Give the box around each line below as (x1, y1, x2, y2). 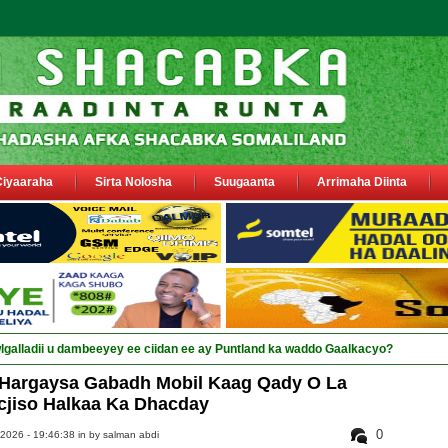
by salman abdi (89, 429, 159, 440)
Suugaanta (214, 175, 275, 189)
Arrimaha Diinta (317, 175, 407, 189)
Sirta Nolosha (95, 175, 172, 189)
